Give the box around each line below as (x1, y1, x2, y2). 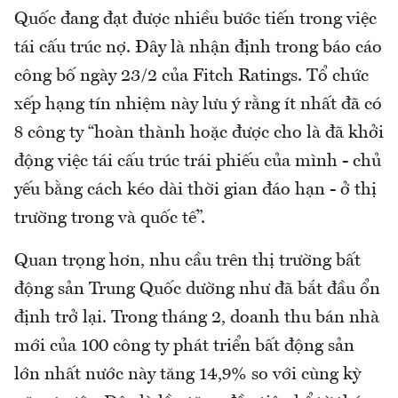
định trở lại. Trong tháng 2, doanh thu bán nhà (14, 308, 379, 327)
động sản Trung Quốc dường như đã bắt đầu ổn (14, 280, 380, 298)
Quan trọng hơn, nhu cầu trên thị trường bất (14, 251, 361, 270)
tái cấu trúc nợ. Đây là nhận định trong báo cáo (14, 38, 382, 57)
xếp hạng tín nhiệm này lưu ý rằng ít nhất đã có (14, 95, 382, 114)
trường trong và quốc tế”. (14, 209, 205, 227)
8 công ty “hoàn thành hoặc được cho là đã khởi (14, 123, 384, 142)
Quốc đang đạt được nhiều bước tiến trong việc (14, 10, 377, 28)
